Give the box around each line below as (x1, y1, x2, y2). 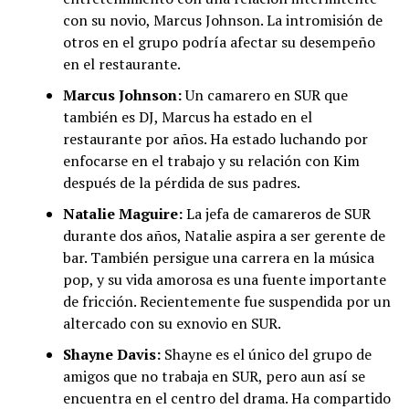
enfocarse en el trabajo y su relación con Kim (62, 151, 360, 172)
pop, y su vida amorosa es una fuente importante (62, 269, 386, 290)
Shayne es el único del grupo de (160, 344, 372, 365)
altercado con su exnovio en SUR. (62, 313, 281, 334)
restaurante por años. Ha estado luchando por (62, 129, 368, 150)
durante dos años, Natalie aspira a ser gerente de (62, 225, 385, 246)
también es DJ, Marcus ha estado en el (62, 107, 312, 128)
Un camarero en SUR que (181, 85, 348, 106)
